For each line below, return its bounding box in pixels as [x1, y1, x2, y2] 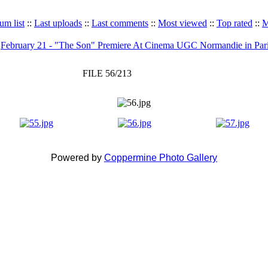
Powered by [51, 153, 104, 163]
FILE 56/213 [82, 68, 132, 78]
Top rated [217, 18, 252, 28]
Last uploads [34, 18, 82, 28]
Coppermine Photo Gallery [104, 153, 217, 163]
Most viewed [158, 18, 207, 28]
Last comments [92, 18, 148, 28]
